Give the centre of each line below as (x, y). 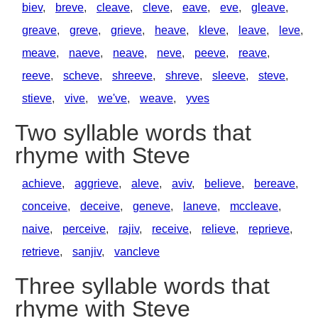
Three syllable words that (142, 286)
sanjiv (87, 252)
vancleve (137, 252)
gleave (268, 7)
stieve (37, 98)
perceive (84, 229)
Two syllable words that (133, 133)
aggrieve (97, 183)
